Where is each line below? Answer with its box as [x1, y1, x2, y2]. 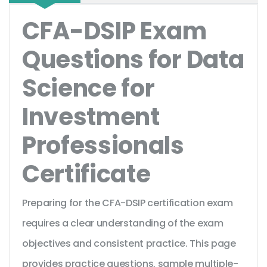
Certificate [22, 157, 151, 191]
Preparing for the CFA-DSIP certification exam [22, 196, 233, 210]
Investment [22, 100, 160, 134]
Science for [22, 72, 155, 105]
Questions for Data [22, 43, 244, 77]
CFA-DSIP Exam [22, 14, 207, 48]
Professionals [22, 129, 184, 163]
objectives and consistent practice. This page [22, 237, 236, 251]
